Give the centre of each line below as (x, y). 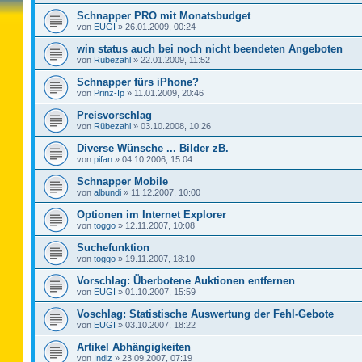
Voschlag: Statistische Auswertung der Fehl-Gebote (205, 314)
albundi (107, 192)
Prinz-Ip (109, 93)
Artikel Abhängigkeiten (134, 347)
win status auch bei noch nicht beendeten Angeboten (210, 49)
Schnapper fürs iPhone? (138, 82)
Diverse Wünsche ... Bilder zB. (153, 148)
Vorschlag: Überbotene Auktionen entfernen (186, 281)
